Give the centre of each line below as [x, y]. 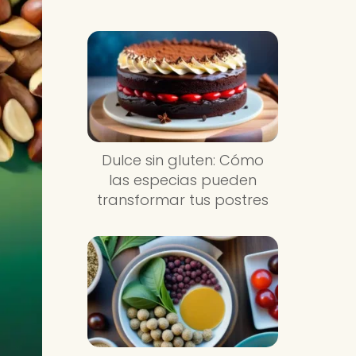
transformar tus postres [182, 199]
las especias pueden [182, 180]
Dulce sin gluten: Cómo [182, 160]
